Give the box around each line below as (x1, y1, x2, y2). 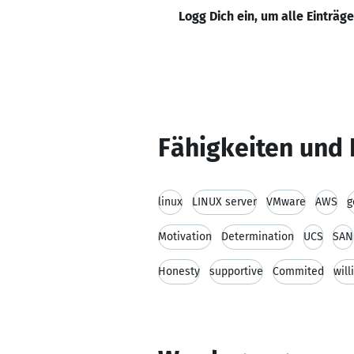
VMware (266, 195, 306, 209)
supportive (209, 265, 263, 278)
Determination (221, 230, 294, 243)
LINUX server (192, 195, 257, 209)
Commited (273, 265, 324, 278)
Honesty (158, 265, 200, 278)
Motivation (158, 230, 212, 243)
